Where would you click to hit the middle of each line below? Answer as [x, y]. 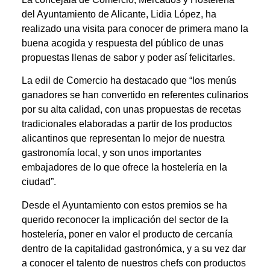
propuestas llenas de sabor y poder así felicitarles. [128, 58]
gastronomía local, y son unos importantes [111, 153]
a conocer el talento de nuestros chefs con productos [133, 263]
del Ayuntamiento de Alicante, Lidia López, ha [119, 14]
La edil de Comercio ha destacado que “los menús [129, 81]
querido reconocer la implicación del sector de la [125, 219]
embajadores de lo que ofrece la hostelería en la [124, 168]
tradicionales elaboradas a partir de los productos [127, 124]
